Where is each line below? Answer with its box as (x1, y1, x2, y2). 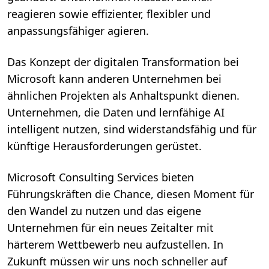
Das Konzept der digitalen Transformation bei (7, 55, 239, 70)
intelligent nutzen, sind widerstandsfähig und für (7, 122, 256, 137)
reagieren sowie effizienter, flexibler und (7, 7, 211, 22)
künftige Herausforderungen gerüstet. (7, 139, 202, 154)
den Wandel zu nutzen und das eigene (7, 204, 201, 219)
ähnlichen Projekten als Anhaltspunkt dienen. (7, 88, 240, 103)
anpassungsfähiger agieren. (7, 23, 149, 38)
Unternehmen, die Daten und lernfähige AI (7, 105, 225, 120)
